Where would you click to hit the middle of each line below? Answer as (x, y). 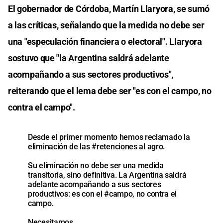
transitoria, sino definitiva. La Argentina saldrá (107, 175)
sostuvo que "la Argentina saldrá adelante (89, 58)
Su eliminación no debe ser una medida (96, 165)
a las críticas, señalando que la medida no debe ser (106, 25)
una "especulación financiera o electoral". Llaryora (105, 41)
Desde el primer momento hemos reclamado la (109, 137)
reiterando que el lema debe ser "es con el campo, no (110, 91)
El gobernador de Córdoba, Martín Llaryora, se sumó (109, 8)
